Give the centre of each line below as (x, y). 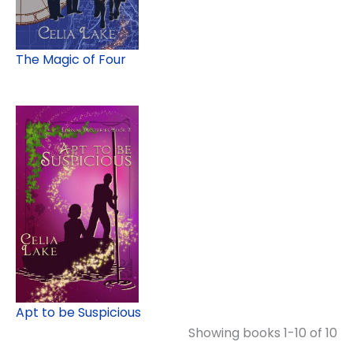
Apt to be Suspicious (78, 312)
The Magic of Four (71, 59)
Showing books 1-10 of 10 (263, 333)
